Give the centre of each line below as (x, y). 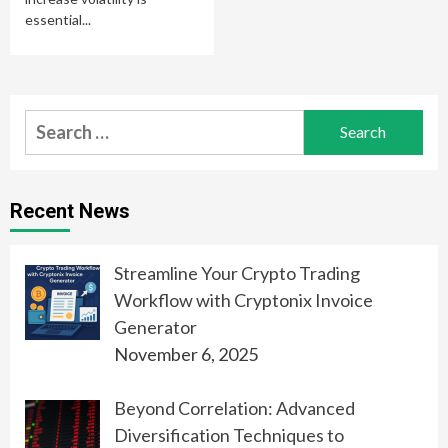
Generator (155, 326)
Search (52, 121)
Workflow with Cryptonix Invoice (243, 299)
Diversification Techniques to (228, 434)
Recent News (70, 210)
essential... (58, 19)
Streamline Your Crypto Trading (236, 272)
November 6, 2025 (185, 353)
